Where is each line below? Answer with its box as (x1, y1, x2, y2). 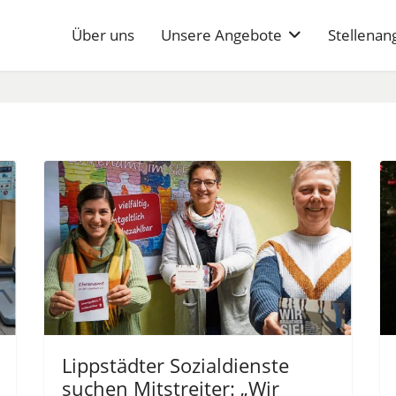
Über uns (72, 25, 134, 45)
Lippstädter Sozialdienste (62, 352, 289, 379)
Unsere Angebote (161, 25, 282, 45)
